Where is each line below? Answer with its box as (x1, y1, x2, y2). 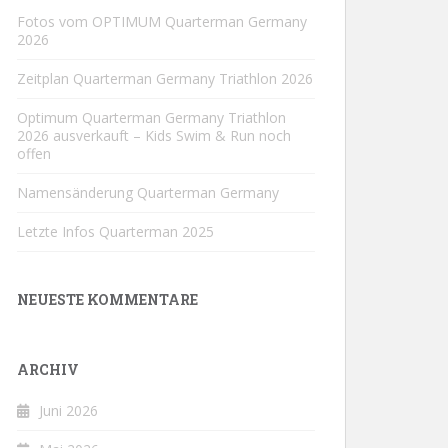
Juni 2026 (39, 401, 98, 420)
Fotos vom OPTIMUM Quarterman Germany (17, 12, 307, 31)
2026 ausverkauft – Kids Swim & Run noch (17, 126, 291, 145)
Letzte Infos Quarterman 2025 (17, 222, 214, 241)
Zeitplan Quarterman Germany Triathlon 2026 (17, 69, 313, 88)
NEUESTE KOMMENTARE (17, 290, 198, 309)
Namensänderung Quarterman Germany (17, 183, 279, 202)
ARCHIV (17, 360, 79, 379)
